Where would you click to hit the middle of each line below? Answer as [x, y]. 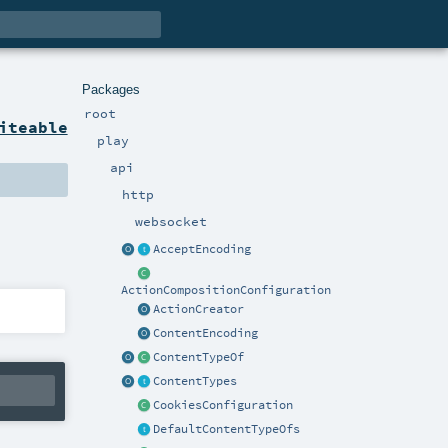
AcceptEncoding [202, 248]
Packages [111, 89]
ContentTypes [195, 381]
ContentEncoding [206, 333]
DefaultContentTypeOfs [227, 429]
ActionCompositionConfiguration [226, 289]
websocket [171, 221]
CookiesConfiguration [223, 405]
